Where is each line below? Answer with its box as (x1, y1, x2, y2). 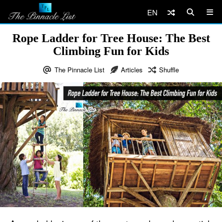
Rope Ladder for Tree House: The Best (12, 32, 210, 45)
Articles (121, 65, 143, 74)
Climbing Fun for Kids (53, 45, 169, 57)
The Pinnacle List (55, 65, 105, 74)
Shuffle (159, 65, 179, 74)
